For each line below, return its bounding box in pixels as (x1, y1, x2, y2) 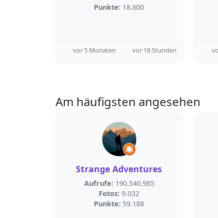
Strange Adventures (76, 163, 162, 175)
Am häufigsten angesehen (55, 93, 200, 109)
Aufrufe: (84, 179, 113, 188)
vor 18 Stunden (132, 46, 177, 54)
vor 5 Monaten (73, 46, 116, 54)
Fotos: (99, 189, 120, 198)
